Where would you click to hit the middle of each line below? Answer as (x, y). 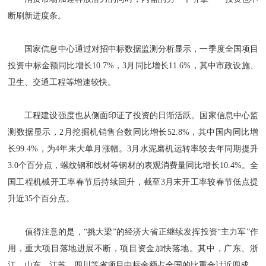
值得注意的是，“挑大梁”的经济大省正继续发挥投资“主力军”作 (133, 232)
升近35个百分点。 (41, 199)
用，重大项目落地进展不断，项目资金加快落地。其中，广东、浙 (133, 248)
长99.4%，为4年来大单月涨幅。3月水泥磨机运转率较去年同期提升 (133, 149)
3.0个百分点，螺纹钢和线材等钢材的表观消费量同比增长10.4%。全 (133, 165)
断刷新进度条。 (37, 16)
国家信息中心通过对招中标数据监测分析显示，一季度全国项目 (133, 49)
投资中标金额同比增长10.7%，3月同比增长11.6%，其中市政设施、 (133, 66)
